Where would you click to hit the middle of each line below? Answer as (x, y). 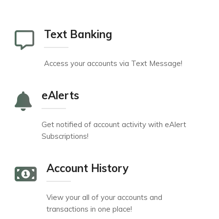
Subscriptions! (65, 136)
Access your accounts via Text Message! (113, 64)
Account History (88, 168)
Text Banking (78, 34)
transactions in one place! (89, 209)
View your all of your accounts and (104, 197)
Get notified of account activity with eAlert (114, 125)
